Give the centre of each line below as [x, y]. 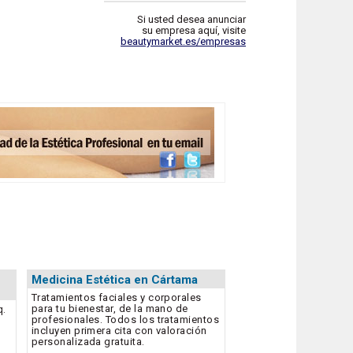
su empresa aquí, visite [194, 31]
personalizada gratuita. [88, 342]
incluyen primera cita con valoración [119, 331]
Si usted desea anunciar [191, 20]
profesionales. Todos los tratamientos [125, 320]
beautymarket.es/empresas [183, 42]
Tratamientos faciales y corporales [116, 298]
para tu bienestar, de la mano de [110, 309]
